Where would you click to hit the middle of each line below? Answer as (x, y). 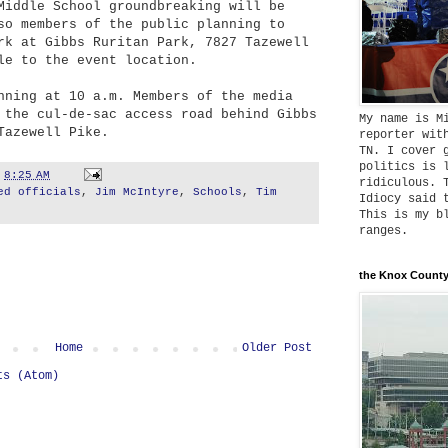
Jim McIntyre (137, 191)
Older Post (277, 347)
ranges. (383, 231)
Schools (217, 191)
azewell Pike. (57, 132)
